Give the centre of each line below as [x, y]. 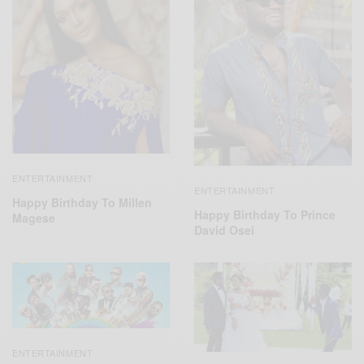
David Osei [224, 230]
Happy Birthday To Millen [82, 202]
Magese [34, 217]
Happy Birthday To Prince [265, 214]
